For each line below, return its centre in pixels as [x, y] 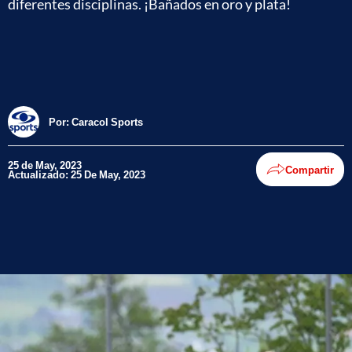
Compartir [310, 169]
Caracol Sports [107, 121]
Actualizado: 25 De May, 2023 [77, 174]
